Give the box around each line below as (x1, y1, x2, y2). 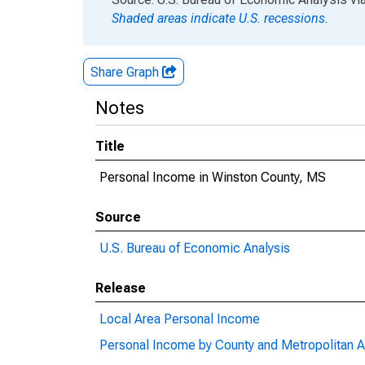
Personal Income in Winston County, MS (99, 169, 326, 185)
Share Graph (90, 64, 162, 80)
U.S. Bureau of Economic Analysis (99, 240, 290, 256)
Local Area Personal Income (99, 311, 260, 327)
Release (95, 280, 146, 296)
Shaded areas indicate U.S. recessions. (112, 11, 328, 26)
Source (95, 209, 141, 225)
